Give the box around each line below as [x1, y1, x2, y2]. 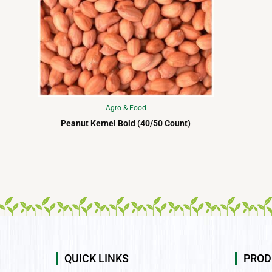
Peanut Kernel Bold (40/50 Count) [61, 118, 191, 128]
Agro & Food [105, 104, 146, 113]
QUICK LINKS [64, 252, 129, 265]
